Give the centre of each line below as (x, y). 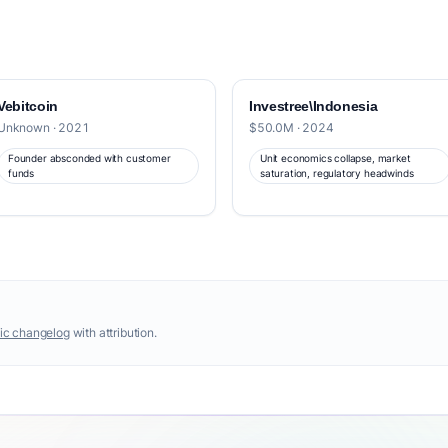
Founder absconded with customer (89, 158)
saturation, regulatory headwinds (337, 173)
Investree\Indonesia (313, 106)
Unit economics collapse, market (335, 158)
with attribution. (113, 332)
